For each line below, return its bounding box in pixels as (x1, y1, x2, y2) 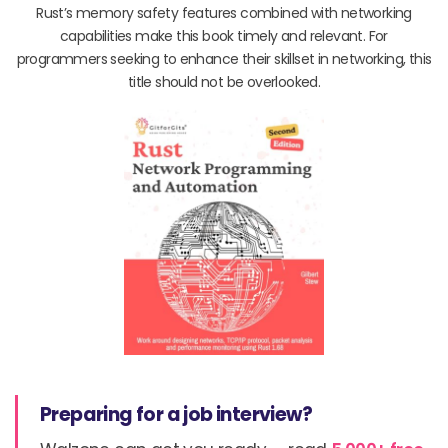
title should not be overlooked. (127, 72, 321, 93)
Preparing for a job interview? (40, 401, 312, 429)
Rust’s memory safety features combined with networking (36, 3, 412, 24)
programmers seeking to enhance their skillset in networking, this (16, 49, 432, 70)
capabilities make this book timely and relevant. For (60, 26, 388, 47)
